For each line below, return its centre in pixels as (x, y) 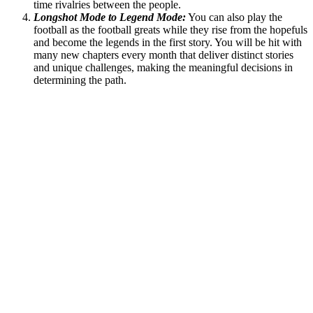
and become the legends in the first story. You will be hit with (168, 43)
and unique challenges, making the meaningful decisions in (163, 68)
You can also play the (234, 17)
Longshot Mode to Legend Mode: (110, 17)
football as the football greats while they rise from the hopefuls (170, 30)
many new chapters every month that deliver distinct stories (163, 55)
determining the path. (80, 80)
